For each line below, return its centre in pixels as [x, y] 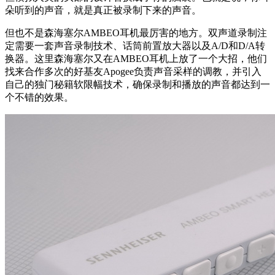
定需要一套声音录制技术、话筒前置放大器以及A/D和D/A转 [135, 46]
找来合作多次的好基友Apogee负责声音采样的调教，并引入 [133, 72]
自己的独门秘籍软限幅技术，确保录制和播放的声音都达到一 [137, 85]
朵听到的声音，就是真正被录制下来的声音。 [103, 10]
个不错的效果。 [39, 98]
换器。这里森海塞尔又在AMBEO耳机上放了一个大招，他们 [136, 59]
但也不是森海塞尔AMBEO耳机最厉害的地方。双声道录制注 [136, 33]
